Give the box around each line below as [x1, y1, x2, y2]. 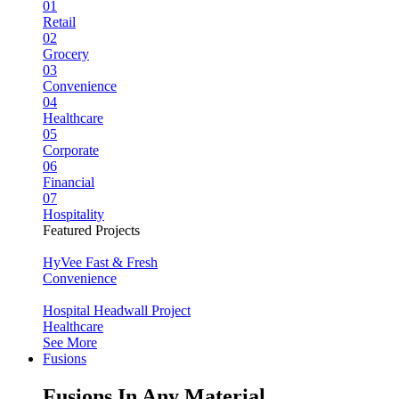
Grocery [43, 46, 89, 61]
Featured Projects [43, 223, 140, 238]
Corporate [43, 142, 99, 158]
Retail [43, 14, 76, 29]
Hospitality [43, 207, 104, 222]
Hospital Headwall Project [43, 303, 191, 318]
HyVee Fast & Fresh [43, 255, 158, 270]
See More [43, 335, 97, 350]
